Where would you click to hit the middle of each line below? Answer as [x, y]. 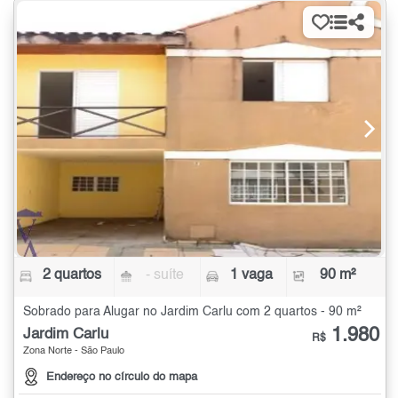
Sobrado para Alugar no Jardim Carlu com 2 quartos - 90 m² [192, 311]
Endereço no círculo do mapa [122, 378]
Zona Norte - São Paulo [74, 351]
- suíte [165, 275]
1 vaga [251, 275]
